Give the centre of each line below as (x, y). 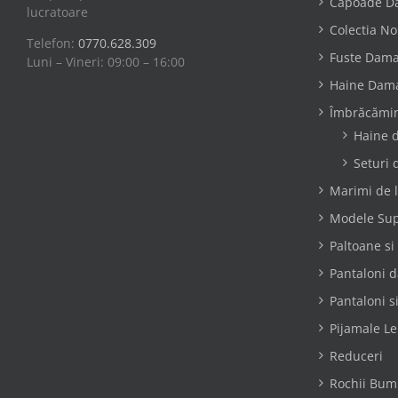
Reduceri (356, 355)
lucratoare (57, 12)
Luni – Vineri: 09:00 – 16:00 (106, 61)
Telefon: (52, 43)
